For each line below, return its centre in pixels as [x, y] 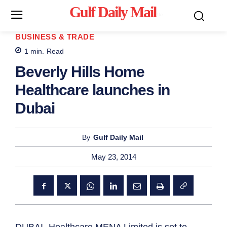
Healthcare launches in [92, 90]
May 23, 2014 [113, 157]
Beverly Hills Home [80, 72]
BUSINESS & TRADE [55, 36]
